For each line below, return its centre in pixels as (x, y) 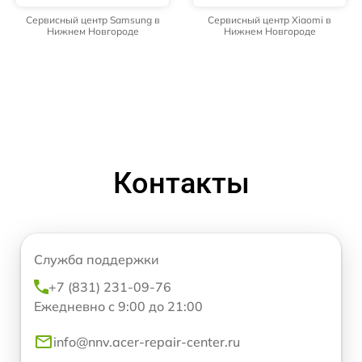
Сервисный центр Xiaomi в (269, 20)
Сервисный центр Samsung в (93, 20)
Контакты (181, 184)
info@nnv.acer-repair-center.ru (147, 342)
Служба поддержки (97, 260)
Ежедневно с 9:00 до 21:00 (118, 307)
